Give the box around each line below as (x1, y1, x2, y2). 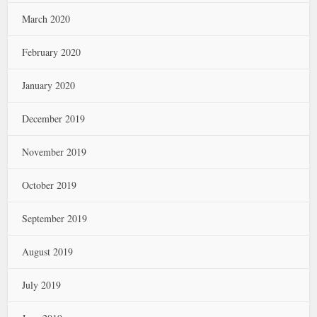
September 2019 (22, 212, 88, 225)
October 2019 (22, 178, 77, 192)
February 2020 (22, 45, 81, 59)
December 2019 (22, 112, 86, 125)
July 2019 (22, 278, 62, 292)
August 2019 (22, 245, 74, 258)
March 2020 (22, 12, 71, 25)
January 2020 (22, 79, 76, 92)
